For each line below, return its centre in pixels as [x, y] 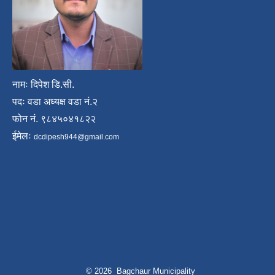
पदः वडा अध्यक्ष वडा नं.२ [55, 102]
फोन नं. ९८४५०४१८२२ [54, 119]
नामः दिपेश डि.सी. [43, 85]
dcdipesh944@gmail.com [76, 137]
